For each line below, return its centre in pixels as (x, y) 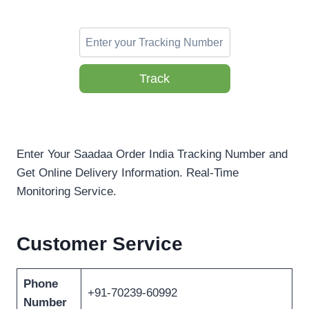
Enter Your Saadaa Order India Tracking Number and (152, 154)
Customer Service (100, 244)
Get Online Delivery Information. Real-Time (128, 173)
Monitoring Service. (67, 192)
